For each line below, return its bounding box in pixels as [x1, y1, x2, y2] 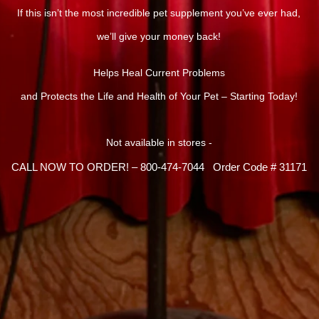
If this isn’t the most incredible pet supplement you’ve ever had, [17, 7, 300, 19]
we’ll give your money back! [97, 31, 221, 42]
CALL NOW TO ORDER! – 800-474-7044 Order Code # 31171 [11, 161, 307, 173]
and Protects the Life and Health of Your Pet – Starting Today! [20, 90, 298, 102]
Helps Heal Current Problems [93, 67, 225, 78]
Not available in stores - [105, 137, 212, 148]
